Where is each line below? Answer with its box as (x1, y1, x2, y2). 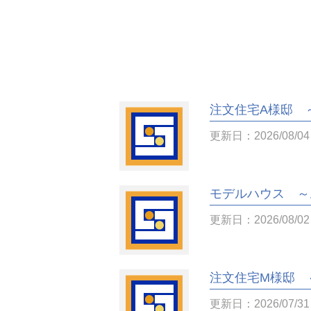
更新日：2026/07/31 (210, 298, 310, 310)
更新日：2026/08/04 (210, 130, 310, 142)
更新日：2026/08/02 (210, 214, 310, 226)
